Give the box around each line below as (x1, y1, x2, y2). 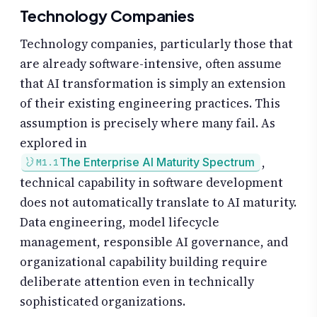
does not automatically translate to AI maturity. (20, 193, 296, 211)
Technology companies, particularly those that (20, 35, 293, 52)
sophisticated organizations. (20, 292, 185, 310)
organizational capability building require (20, 253, 267, 270)
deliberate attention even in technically (20, 272, 254, 290)
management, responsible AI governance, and (20, 233, 288, 250)
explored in (20, 134, 87, 151)
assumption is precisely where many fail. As (20, 114, 275, 132)
